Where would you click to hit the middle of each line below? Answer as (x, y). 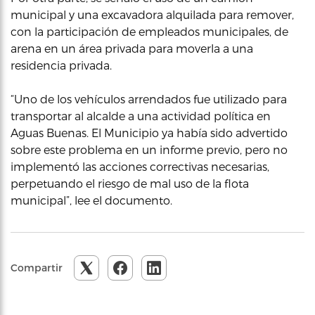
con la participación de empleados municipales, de (149, 31)
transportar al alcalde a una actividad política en (141, 115)
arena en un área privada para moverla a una (132, 48)
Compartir (37, 267)
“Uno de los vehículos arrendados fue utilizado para (149, 98)
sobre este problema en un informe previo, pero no (149, 149)
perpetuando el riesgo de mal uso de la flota (130, 183)
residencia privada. (61, 65)
